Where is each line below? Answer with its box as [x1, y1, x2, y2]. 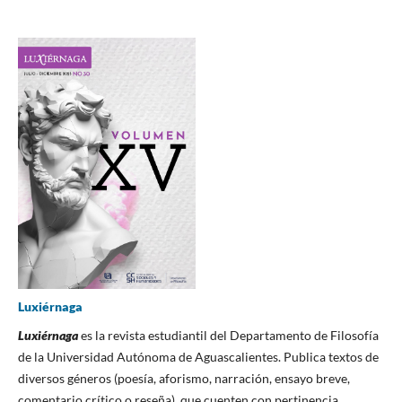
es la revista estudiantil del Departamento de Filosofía [77, 328, 379, 344]
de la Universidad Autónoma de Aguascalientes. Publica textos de [17, 349, 379, 365]
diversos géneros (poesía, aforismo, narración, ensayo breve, [17, 371, 350, 387]
